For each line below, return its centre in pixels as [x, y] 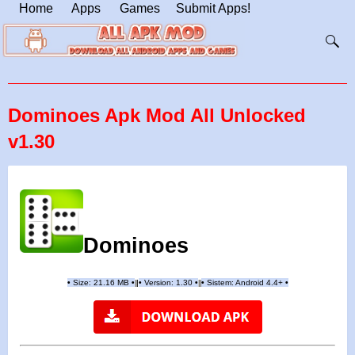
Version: [158, 283]
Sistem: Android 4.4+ [246, 283]
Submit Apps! [213, 8]
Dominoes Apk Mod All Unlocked [157, 115]
